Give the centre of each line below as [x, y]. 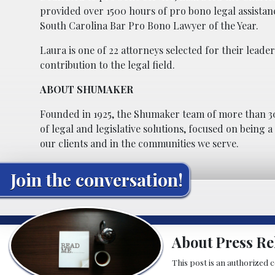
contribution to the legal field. [107, 64]
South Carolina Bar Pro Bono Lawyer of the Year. [149, 25]
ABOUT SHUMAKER [87, 89]
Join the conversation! [97, 179]
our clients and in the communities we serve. [139, 143]
